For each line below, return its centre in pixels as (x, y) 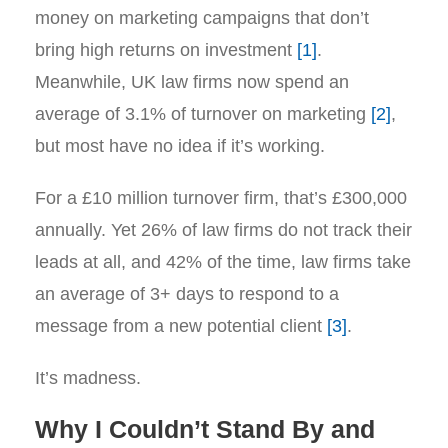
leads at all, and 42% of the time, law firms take (223, 262)
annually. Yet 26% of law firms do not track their (223, 230)
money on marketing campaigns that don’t (202, 18)
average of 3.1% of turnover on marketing (203, 114)
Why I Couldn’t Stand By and (205, 429)
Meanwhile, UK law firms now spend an (192, 82)
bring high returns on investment (166, 50)
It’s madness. (88, 378)
